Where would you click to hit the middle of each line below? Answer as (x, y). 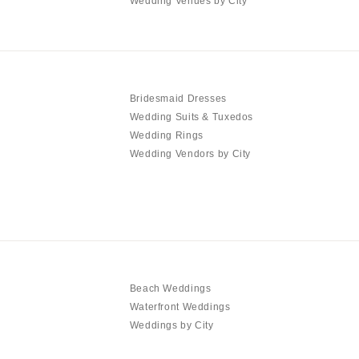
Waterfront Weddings (180, 307)
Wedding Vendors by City (190, 153)
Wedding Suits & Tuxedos (192, 117)
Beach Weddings (170, 288)
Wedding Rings (166, 135)
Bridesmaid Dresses (178, 98)
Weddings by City (171, 325)
